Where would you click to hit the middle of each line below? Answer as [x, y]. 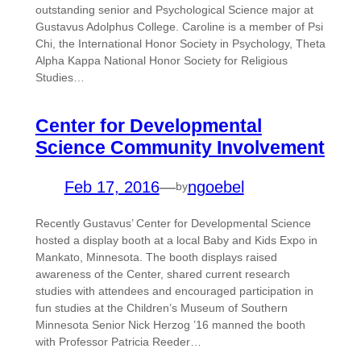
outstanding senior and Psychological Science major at [174, 10]
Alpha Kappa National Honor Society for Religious [161, 61]
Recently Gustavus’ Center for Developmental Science [173, 223]
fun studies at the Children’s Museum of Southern [161, 307]
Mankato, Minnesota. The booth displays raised [156, 257]
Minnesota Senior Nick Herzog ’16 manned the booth [170, 324]
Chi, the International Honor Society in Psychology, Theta [180, 44]
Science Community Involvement [180, 147]
